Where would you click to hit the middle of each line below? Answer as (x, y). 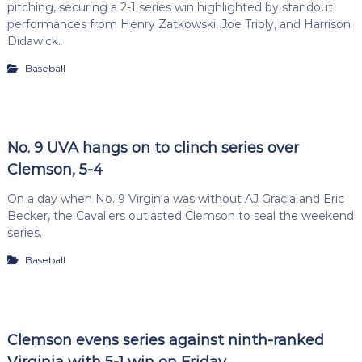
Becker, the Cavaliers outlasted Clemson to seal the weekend (180, 216)
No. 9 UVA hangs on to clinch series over (153, 148)
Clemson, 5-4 (55, 170)
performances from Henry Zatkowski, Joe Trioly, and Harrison (179, 24)
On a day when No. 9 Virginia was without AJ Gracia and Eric (175, 199)
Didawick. (34, 41)
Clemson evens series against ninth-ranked (165, 340)
